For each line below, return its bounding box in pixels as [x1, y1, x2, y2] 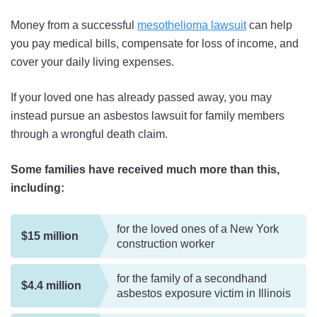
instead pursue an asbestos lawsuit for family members [11, 109, 284, 122]
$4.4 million [21, 279, 81, 292]
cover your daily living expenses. [11, 55, 174, 68]
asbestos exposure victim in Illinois [117, 287, 291, 299]
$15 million [21, 230, 79, 243]
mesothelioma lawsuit [137, 18, 246, 31]
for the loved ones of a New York [117, 222, 279, 235]
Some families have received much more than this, [11, 163, 279, 175]
